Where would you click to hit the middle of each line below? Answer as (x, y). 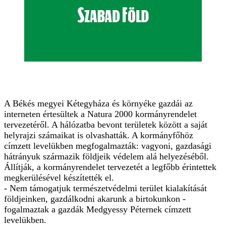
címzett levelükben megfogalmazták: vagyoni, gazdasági (108, 146)
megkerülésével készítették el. (59, 177)
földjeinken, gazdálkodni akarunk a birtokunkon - (95, 199)
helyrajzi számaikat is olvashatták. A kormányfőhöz (99, 135)
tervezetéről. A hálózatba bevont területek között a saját (106, 124)
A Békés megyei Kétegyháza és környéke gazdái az (98, 103)
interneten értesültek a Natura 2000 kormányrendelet (100, 114)
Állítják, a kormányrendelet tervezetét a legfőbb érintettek (110, 167)
